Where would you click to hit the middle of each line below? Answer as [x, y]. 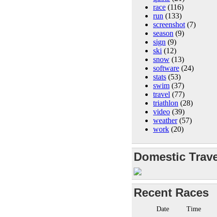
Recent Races [171, 192]
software [166, 68]
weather [165, 120]
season [163, 33]
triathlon [166, 103]
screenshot [169, 24]
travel [162, 94]
